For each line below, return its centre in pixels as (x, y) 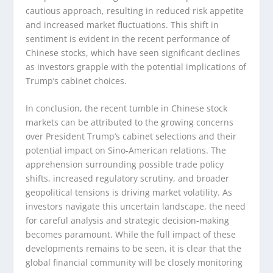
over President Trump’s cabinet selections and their (131, 136)
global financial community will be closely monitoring (134, 263)
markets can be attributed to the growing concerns (130, 122)
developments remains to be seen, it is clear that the (134, 249)
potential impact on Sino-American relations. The (126, 151)
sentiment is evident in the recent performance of (128, 38)
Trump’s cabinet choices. (76, 80)
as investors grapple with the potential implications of (136, 66)
